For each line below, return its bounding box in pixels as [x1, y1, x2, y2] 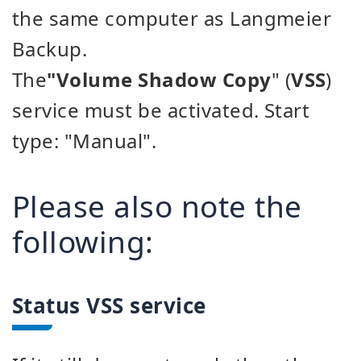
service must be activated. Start [12, 97, 310, 123]
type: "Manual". [12, 127, 157, 154]
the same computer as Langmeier [12, 5, 332, 31]
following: [12, 221, 154, 262]
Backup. [12, 35, 88, 62]
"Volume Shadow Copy [47, 66, 272, 93]
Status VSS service [12, 291, 206, 320]
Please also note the [12, 185, 302, 226]
